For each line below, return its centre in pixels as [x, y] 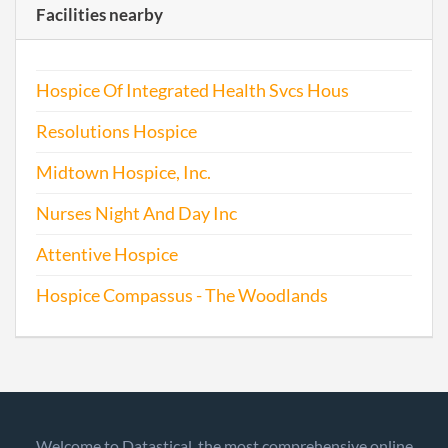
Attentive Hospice [107, 254]
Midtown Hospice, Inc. [123, 172]
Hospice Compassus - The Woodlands [182, 295]
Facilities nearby [99, 14]
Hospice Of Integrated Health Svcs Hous [192, 90]
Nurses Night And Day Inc [136, 213]
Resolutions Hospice [116, 131]
